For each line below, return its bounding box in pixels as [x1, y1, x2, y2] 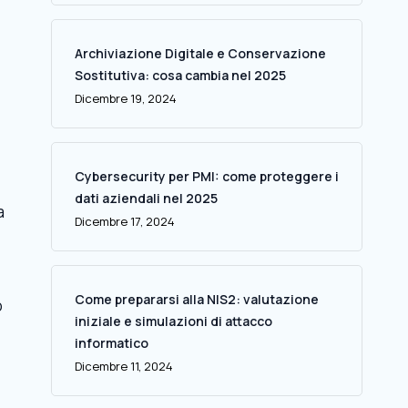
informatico [74, 334, 148, 352]
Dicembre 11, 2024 [74, 358, 173, 374]
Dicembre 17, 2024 [74, 213, 175, 229]
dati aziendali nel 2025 [74, 189, 218, 207]
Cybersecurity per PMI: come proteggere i [74, 168, 339, 185]
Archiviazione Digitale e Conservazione [74, 45, 326, 62]
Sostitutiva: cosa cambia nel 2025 [74, 66, 286, 84]
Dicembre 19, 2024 [74, 90, 177, 107]
